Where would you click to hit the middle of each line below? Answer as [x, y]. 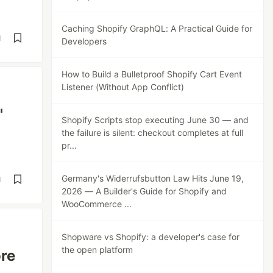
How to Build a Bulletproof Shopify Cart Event [152, 74]
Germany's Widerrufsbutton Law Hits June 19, [153, 178]
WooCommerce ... [97, 204]
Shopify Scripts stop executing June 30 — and [155, 120]
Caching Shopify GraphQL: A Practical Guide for [157, 28]
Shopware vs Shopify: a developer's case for [151, 237]
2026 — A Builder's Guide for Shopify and [144, 191]
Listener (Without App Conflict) [123, 87]
